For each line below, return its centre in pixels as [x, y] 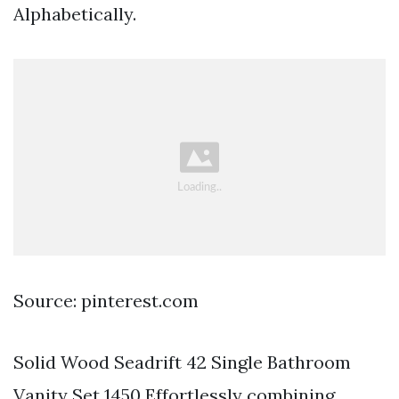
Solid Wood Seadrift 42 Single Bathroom [182, 362]
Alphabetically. [75, 14]
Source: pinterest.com [106, 301]
